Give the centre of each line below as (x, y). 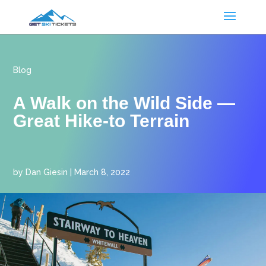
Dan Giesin (48, 172)
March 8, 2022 (102, 172)
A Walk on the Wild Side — (124, 103)
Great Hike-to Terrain (102, 121)
